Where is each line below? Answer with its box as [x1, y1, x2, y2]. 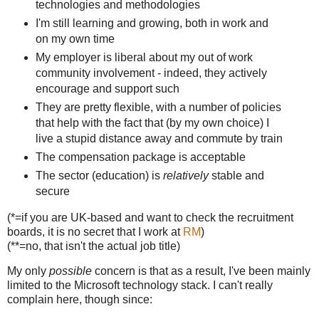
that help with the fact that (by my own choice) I [35, 116, 269, 129]
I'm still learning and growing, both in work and [35, 16, 268, 29]
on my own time [35, 32, 115, 45]
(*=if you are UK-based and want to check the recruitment [7, 211, 293, 224]
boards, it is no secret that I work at [7, 225, 183, 238]
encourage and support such [35, 82, 179, 95]
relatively [162, 169, 209, 182]
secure [35, 184, 70, 197]
